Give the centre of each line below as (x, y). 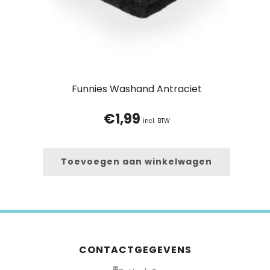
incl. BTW (156, 121)
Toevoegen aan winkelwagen (137, 162)
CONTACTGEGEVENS (135, 250)
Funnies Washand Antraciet (137, 89)
